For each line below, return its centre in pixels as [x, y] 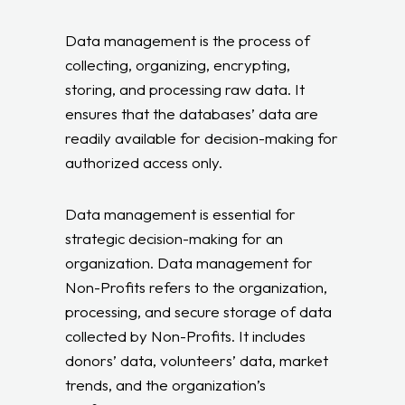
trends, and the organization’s [166, 384]
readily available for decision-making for [202, 137]
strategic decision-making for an [174, 238]
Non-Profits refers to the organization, [197, 287]
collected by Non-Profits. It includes [186, 335]
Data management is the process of [188, 40]
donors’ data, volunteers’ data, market [197, 360]
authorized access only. [144, 162]
